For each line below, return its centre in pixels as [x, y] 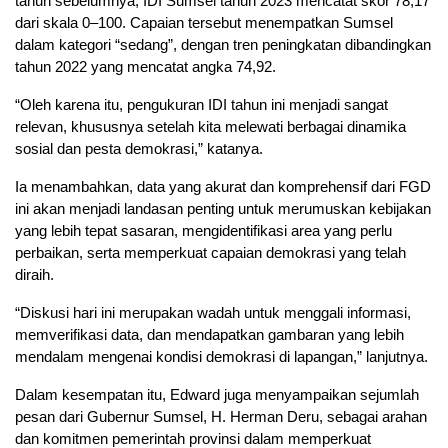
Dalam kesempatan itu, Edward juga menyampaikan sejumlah [217, 395]
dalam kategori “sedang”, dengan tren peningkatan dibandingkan [223, 45]
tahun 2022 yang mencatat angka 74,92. [145, 67]
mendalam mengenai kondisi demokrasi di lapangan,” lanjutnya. [221, 357]
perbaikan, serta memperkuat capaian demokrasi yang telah [210, 253]
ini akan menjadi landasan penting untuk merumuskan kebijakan [223, 209]
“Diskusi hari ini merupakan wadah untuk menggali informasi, [213, 313]
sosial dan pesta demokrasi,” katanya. [139, 149]
